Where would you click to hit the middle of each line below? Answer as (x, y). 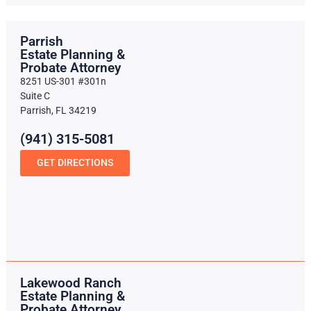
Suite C (35, 96)
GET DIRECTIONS (75, 162)
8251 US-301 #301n (63, 82)
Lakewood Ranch (70, 283)
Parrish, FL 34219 (58, 111)
